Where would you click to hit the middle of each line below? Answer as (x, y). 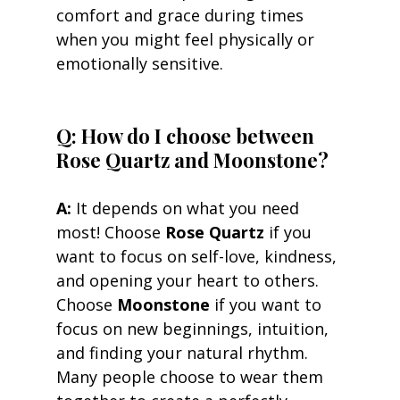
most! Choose (110, 232)
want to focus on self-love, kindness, (198, 256)
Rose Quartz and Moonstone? (194, 159)
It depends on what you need (187, 208)
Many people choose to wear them (192, 376)
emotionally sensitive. (139, 63)
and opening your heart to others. (189, 280)
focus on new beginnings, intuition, (194, 328)
